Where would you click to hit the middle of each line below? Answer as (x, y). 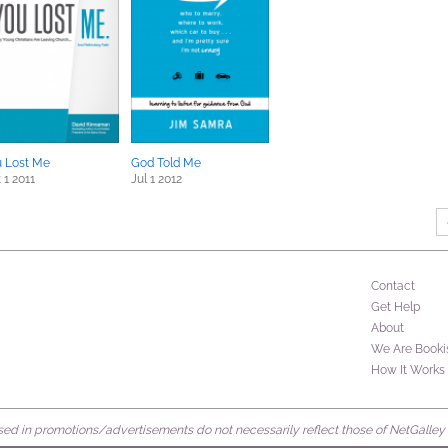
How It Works (408, 370)
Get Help (395, 307)
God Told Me (166, 163)
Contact (393, 286)
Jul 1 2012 (156, 179)
